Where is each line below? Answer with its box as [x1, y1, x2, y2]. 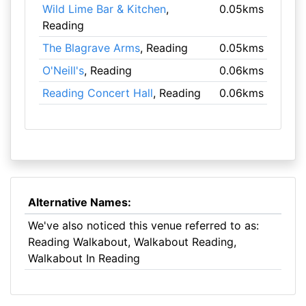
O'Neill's [42, 64, 84, 77]
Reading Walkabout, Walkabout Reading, [27, 235, 236, 249]
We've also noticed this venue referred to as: [27, 219, 259, 232]
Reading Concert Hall [42, 86, 153, 100]
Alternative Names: [27, 195, 131, 209]
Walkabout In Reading [27, 251, 140, 265]
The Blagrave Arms [42, 41, 140, 55]
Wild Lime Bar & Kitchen [42, 2, 166, 16]
